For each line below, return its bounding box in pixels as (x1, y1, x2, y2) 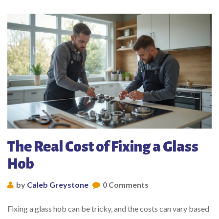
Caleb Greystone (27, 180, 88, 190)
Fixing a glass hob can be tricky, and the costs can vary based (7, 204, 209, 214)
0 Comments (103, 180, 149, 190)
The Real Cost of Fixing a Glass (7, 139, 198, 155)
